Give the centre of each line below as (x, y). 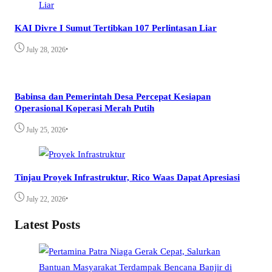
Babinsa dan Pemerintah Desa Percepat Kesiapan (113, 97)
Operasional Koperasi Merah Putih (84, 108)
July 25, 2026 (46, 130)
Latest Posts (47, 224)
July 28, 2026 (46, 50)
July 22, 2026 (46, 199)
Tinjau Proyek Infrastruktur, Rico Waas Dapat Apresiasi (127, 177)
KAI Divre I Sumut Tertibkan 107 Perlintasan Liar (116, 27)
